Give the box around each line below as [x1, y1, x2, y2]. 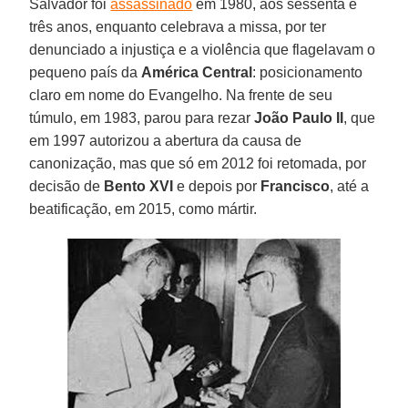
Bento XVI [104, 178, 174, 194]
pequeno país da [29, 64, 142, 80]
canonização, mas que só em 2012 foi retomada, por [29, 155, 367, 171]
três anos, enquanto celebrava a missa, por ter [29, 18, 327, 35]
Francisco [260, 178, 331, 194]
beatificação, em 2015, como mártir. [29, 200, 258, 217]
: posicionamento [252, 64, 363, 80]
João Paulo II [254, 109, 344, 126]
